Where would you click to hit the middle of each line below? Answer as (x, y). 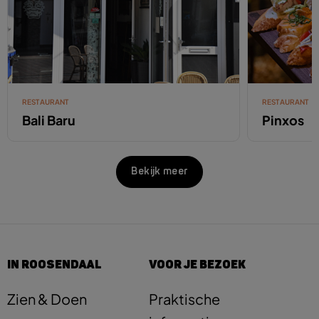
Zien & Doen (47, 298)
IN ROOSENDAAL (54, 264)
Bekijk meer (159, 172)
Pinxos (283, 120)
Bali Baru (49, 120)
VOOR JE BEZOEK (197, 264)
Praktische (184, 298)
